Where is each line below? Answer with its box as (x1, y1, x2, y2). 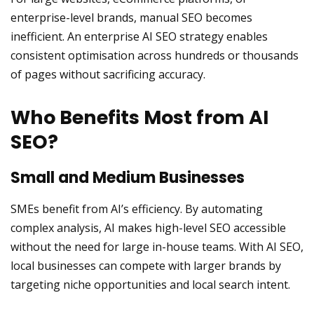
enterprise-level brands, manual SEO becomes (11, 10, 252, 25)
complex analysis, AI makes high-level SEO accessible (11, 220, 286, 235)
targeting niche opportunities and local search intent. (11, 277, 290, 292)
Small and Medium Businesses (11, 167, 245, 189)
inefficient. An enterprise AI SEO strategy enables (11, 29, 268, 44)
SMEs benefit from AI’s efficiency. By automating (11, 201, 263, 217)
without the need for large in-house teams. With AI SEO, (11, 239, 303, 254)
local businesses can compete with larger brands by (11, 258, 281, 273)
